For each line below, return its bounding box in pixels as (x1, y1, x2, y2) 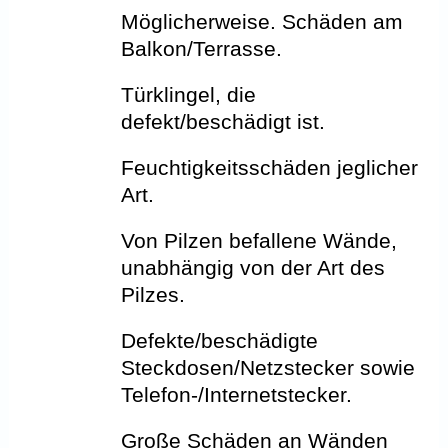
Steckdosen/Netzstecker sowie (121, 356, 416, 380)
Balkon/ (121, 37, 194, 61)
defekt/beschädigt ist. (121, 110, 326, 134)
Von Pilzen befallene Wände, (121, 229, 398, 253)
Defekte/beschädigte (121, 329, 319, 353)
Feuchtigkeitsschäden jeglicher (121, 156, 419, 180)
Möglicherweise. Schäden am (121, 10, 404, 34)
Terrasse (193, 37, 277, 61)
